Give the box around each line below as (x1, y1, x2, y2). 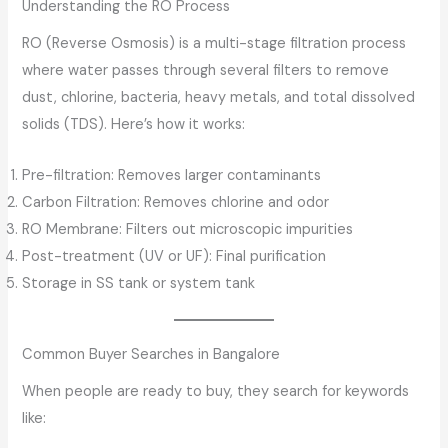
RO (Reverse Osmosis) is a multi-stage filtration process (22, 34, 407, 54)
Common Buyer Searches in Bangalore (22, 344, 281, 364)
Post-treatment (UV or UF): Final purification (22, 246, 327, 266)
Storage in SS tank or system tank (22, 273, 256, 293)
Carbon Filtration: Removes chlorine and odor (22, 192, 330, 212)
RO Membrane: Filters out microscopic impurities (22, 219, 354, 239)
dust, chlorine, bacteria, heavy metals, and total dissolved (22, 88, 416, 108)
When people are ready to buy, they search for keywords (22, 381, 410, 401)
